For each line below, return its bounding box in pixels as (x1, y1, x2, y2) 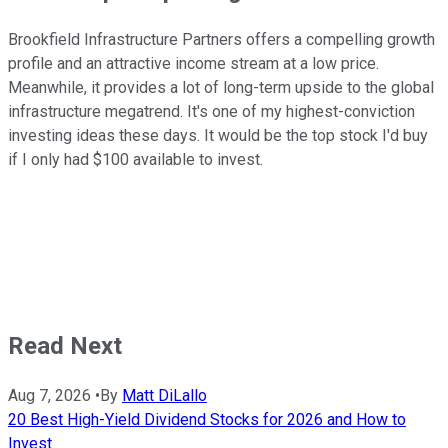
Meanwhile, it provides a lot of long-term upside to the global (8, 77, 434, 97)
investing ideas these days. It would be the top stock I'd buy (8, 125, 428, 145)
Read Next (8, 331, 122, 360)
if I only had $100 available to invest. (8, 149, 263, 169)
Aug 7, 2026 (8, 385, 91, 405)
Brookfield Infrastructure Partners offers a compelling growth (8, 29, 435, 49)
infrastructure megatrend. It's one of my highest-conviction (8, 101, 415, 121)
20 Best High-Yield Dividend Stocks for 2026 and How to (8, 409, 406, 429)
